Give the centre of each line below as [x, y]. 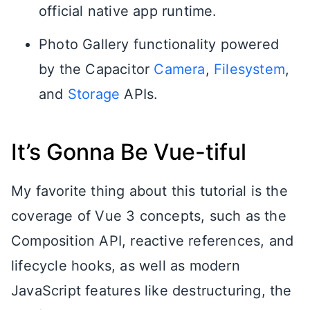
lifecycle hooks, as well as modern [126, 265]
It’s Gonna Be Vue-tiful [129, 152]
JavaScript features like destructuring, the [152, 290]
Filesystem [250, 69]
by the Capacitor [97, 69]
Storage [94, 94]
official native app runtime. [128, 11]
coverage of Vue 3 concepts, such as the [149, 216]
